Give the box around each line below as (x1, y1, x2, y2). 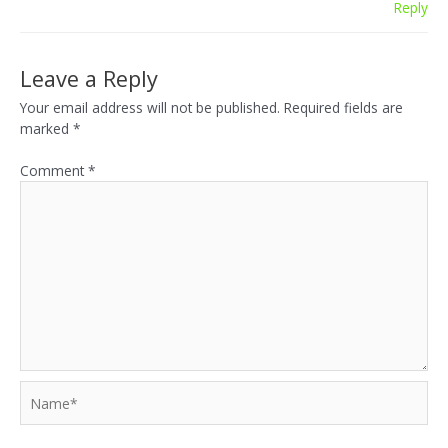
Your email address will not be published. (20, 98, 280, 118)
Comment (20, 160, 88, 180)
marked (20, 119, 73, 139)
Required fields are (284, 98, 403, 118)
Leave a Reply (20, 64, 158, 94)
